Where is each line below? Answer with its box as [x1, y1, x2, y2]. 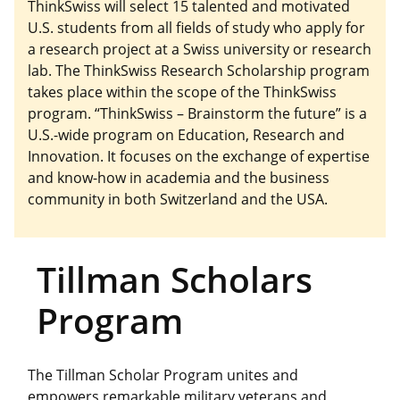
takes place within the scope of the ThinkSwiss [28, 81, 337, 102]
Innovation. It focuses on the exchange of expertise [28, 146, 370, 166]
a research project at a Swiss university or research [28, 38, 371, 59]
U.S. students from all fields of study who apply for [28, 17, 365, 37]
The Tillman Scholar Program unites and [28, 365, 298, 386]
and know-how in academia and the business [28, 167, 329, 187]
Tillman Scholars [36, 255, 312, 304]
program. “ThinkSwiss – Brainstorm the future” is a [28, 103, 367, 123]
